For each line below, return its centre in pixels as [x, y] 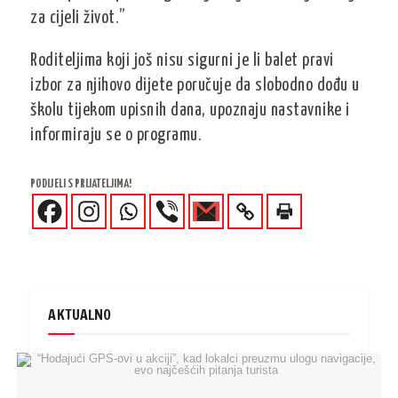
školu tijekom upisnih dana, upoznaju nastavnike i [190, 111]
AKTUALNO [80, 314]
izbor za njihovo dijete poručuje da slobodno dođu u [195, 86]
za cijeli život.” [78, 18]
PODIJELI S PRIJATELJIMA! [81, 184]
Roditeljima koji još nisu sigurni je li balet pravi [182, 61]
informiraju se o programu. [116, 135]
